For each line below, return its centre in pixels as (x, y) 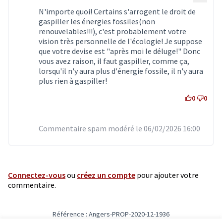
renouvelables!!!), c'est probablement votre (112, 31)
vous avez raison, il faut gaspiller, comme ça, (114, 61)
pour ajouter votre (167, 175)
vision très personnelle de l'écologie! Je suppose (120, 41)
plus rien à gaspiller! (73, 81)
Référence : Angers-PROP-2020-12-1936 (111, 214)
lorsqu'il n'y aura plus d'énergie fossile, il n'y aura (121, 71)
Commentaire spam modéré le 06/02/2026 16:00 (119, 128)
